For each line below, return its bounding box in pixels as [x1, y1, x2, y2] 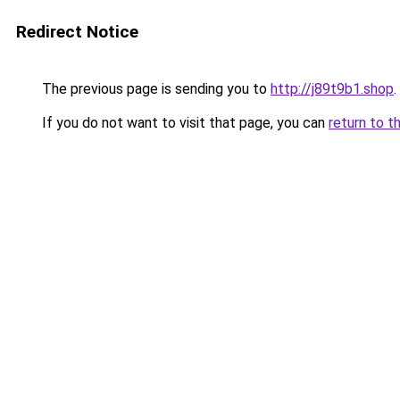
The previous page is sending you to [38, 80, 271, 97]
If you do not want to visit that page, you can [38, 114, 329, 131]
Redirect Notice [16, 21, 138, 42]
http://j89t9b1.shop [271, 80, 394, 97]
